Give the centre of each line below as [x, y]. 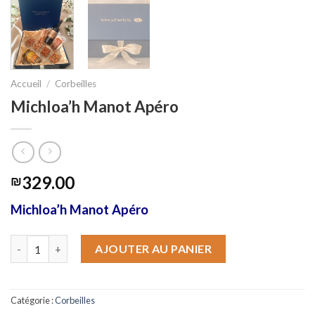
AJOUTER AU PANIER [154, 249]
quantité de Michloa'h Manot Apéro [95, 243]
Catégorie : [33, 300]
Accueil [26, 83]
